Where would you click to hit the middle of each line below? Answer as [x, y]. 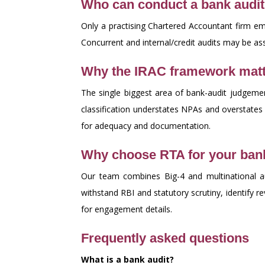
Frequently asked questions [165, 238]
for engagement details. [127, 209]
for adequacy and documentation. [146, 126]
